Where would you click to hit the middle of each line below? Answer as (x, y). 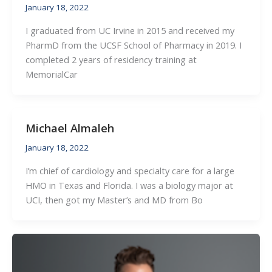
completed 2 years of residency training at (111, 60)
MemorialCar (51, 74)
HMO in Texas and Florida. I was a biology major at (129, 185)
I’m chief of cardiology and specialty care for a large (130, 170)
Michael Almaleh (70, 128)
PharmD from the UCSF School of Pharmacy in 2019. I (133, 45)
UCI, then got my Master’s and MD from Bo (114, 199)
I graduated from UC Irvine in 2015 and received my (130, 31)
